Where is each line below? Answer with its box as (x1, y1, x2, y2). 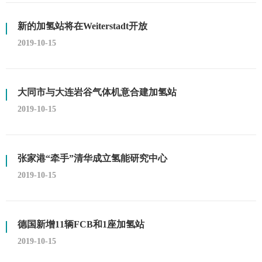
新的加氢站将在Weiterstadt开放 (18, 21, 147, 31)
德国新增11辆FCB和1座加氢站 (18, 219, 144, 229)
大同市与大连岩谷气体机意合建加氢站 (18, 87, 177, 97)
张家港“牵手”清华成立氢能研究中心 (18, 153, 167, 163)
